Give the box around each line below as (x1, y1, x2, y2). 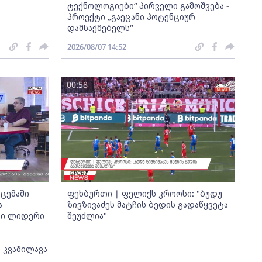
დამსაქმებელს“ (67, 22, 133, 33)
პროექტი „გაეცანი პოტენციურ (67, 11, 195, 22)
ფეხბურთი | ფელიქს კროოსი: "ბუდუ (67, 187, 222, 199)
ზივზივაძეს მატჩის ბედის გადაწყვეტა (67, 198, 228, 210)
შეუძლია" (67, 209, 107, 221)
